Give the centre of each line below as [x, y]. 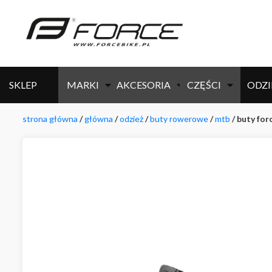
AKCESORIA [143, 85]
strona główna [50, 119]
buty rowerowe [179, 119]
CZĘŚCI [204, 85]
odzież [131, 119]
